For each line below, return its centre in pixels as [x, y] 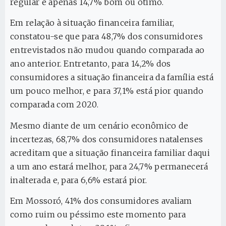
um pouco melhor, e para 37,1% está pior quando [107, 91]
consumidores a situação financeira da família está [112, 77]
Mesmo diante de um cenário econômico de [99, 125]
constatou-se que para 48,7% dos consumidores [107, 37]
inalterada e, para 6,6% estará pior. [79, 180]
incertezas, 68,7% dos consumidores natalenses [107, 139]
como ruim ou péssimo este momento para [98, 215]
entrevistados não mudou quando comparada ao [107, 50]
